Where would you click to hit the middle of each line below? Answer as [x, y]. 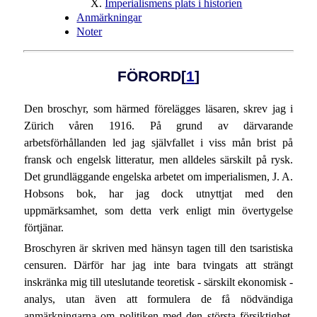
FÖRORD [149, 77]
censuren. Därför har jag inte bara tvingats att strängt [158, 265]
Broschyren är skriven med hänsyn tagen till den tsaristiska [158, 248]
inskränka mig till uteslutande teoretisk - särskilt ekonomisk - [158, 282]
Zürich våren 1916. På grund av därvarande [158, 125]
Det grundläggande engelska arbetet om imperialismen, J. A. [158, 176]
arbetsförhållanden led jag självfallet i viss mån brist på [158, 142]
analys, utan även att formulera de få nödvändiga [158, 299]
